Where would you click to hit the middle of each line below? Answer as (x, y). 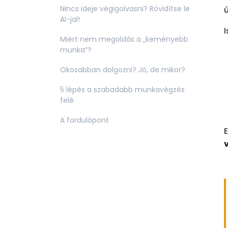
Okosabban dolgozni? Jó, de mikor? (123, 69)
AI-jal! (70, 19)
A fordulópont (84, 120)
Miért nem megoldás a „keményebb (124, 39)
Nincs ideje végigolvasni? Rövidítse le (125, 8)
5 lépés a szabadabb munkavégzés (122, 89)
